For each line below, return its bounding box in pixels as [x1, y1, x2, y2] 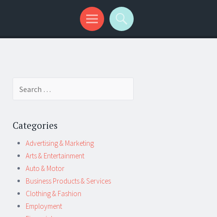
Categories [13, 119, 58, 131]
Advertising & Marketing [26, 139, 94, 148]
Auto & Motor [26, 164, 64, 173]
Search [12, 78, 33, 88]
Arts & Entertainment [26, 151, 84, 160]
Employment [26, 201, 62, 211]
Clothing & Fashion [26, 189, 81, 198]
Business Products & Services [26, 176, 111, 186]
